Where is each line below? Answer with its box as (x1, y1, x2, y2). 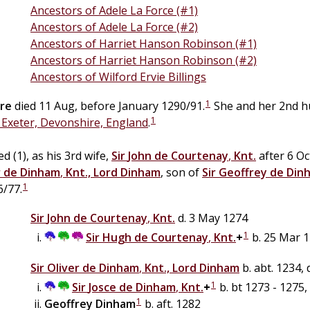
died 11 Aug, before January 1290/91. (12, 98, 205, 113)
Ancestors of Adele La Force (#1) (30, 2, 198, 18)
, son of (161, 164, 202, 180)
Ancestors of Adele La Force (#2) (30, 19, 198, 35)
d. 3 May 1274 (175, 210, 248, 226)
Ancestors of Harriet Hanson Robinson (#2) (30, 52, 257, 68)
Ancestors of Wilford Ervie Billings (30, 69, 206, 84)
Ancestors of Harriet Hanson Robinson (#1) (30, 35, 257, 51)
